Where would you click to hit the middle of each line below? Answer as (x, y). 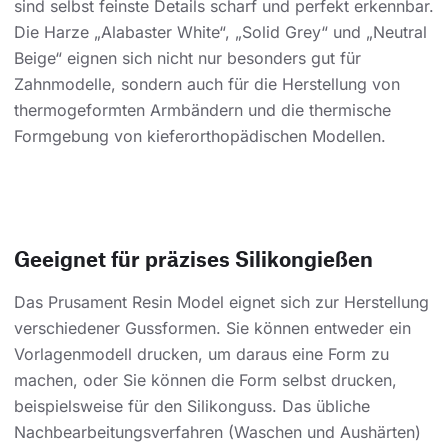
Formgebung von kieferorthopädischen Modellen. (200, 136)
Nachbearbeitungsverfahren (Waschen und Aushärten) (217, 432)
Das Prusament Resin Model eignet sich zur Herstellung (221, 302)
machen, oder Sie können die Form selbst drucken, (205, 380)
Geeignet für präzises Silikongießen (193, 259)
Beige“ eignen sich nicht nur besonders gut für (187, 58)
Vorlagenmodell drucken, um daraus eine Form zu (201, 354)
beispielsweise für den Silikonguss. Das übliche (192, 406)
